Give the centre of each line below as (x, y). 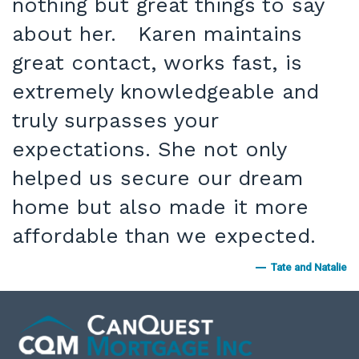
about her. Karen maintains (157, 33)
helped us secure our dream (157, 177)
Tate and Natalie (309, 267)
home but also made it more (160, 206)
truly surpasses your (115, 120)
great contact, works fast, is (157, 62)
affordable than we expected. (164, 235)
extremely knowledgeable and (165, 91)
